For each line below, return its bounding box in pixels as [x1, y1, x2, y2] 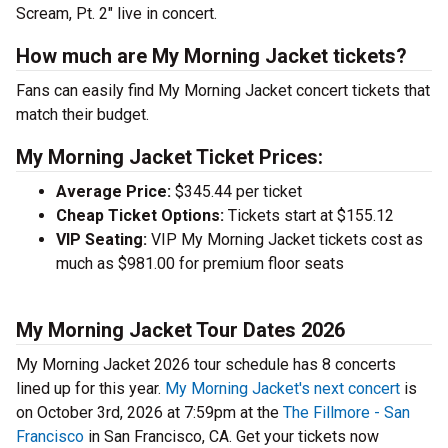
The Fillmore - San [283, 403, 410, 423]
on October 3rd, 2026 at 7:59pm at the [16, 403, 283, 423]
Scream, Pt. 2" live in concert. [16, 4, 217, 24]
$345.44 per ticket [171, 182, 302, 202]
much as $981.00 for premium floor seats [56, 254, 344, 274]
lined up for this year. [16, 379, 165, 399]
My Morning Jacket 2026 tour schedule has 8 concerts [16, 355, 396, 375]
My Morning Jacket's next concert [165, 379, 400, 399]
